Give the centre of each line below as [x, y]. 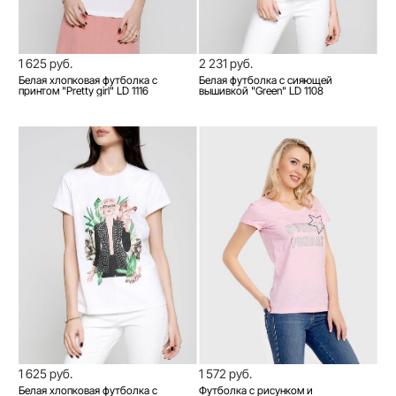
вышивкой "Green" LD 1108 [261, 91]
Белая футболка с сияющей [266, 80]
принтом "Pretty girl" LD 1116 [84, 91]
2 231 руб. [226, 64]
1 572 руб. [225, 374]
